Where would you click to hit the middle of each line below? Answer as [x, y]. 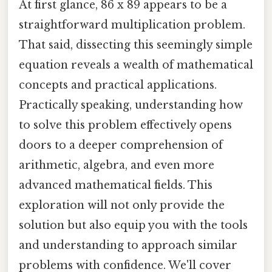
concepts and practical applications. [118, 85]
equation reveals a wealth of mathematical [136, 65]
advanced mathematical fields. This [116, 185]
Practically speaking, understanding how [131, 105]
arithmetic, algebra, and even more [117, 165]
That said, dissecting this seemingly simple [136, 45]
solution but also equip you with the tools [133, 225]
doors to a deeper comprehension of [121, 145]
